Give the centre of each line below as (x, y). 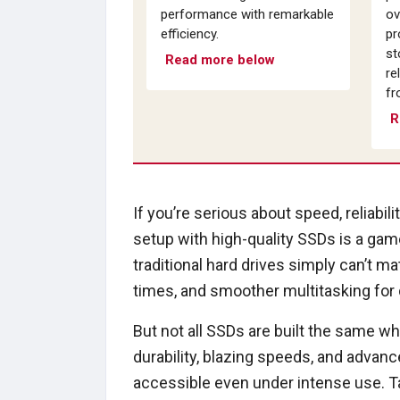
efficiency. (190, 33)
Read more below (220, 59)
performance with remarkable (247, 14)
